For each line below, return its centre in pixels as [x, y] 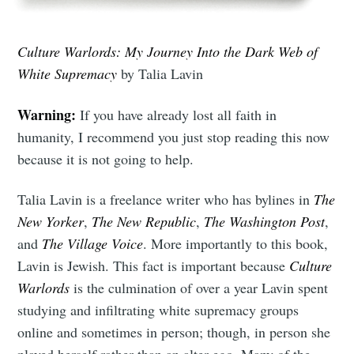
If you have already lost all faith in [177, 114]
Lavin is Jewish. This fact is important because [154, 265]
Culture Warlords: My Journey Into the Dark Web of [168, 52]
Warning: [47, 114]
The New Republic [144, 221]
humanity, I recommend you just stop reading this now [174, 136]
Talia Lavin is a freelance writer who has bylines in [166, 199]
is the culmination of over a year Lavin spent [199, 287]
